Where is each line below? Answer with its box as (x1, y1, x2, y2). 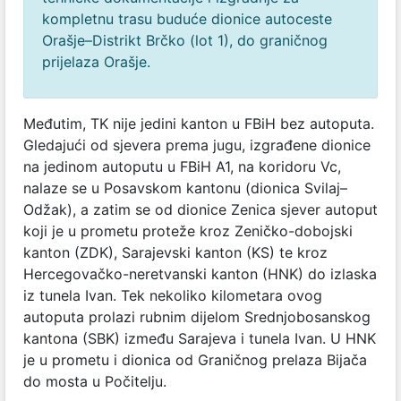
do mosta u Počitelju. (23, 372, 166, 391)
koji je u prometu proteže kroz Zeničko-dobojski (23, 222, 353, 241)
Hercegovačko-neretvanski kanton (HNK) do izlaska (23, 265, 377, 284)
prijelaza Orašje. (42, 53, 150, 72)
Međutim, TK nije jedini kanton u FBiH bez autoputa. (23, 115, 374, 133)
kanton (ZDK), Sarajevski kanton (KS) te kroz (23, 243, 328, 262)
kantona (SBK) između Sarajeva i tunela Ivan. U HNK (23, 329, 376, 348)
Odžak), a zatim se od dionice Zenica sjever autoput (23, 200, 378, 219)
